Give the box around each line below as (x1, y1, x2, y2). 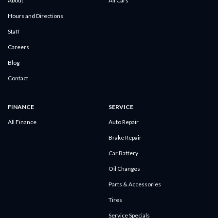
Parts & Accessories (108, 180, 161, 188)
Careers (8, 43, 29, 51)
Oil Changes (108, 164, 140, 172)
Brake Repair (108, 133, 142, 141)
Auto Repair (108, 118, 139, 126)
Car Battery (108, 149, 138, 157)
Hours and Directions (8, 12, 63, 19)
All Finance (8, 118, 36, 126)
